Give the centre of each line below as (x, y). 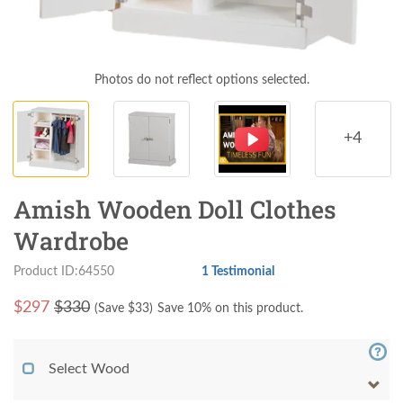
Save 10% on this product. (230, 308)
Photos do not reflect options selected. (201, 80)
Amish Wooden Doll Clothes (175, 209)
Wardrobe (71, 240)
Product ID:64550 (64, 271)
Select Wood (89, 368)
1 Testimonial (238, 271)
